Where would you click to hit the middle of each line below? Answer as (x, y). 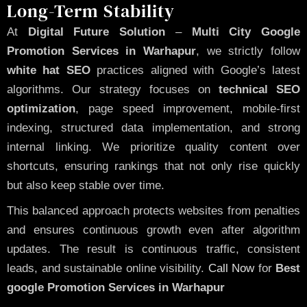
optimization (41, 109)
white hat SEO (49, 70)
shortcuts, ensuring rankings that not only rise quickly (153, 166)
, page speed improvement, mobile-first (188, 109)
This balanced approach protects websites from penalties (153, 210)
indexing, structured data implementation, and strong (153, 128)
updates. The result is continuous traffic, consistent (153, 249)
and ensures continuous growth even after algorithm (153, 230)
